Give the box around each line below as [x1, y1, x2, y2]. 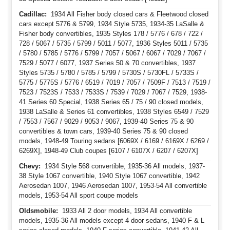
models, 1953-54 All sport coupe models [19, 191, 138, 199]
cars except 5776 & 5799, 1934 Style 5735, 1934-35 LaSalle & [19, 20, 204, 28]
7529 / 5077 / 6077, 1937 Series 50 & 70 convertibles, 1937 [19, 59, 196, 67]
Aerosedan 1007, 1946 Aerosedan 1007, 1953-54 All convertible [19, 182, 207, 189]
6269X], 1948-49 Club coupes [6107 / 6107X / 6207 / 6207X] [19, 147, 198, 155]
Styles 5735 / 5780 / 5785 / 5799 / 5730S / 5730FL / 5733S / [19, 69, 199, 76]
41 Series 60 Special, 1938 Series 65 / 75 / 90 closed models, [19, 98, 203, 106]
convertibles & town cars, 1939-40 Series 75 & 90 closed [19, 127, 188, 135]
